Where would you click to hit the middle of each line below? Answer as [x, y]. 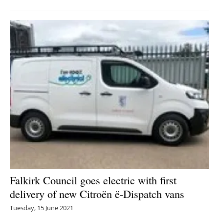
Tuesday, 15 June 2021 [42, 208]
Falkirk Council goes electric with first [93, 180]
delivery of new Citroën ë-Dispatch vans [97, 194]
